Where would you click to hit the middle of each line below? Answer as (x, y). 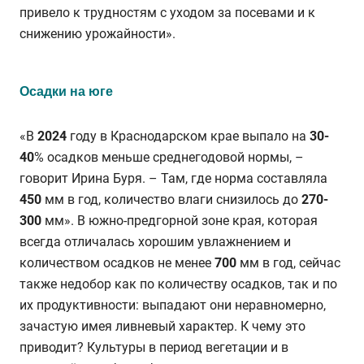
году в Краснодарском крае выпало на (188, 136)
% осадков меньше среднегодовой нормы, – (169, 158)
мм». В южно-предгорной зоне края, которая (180, 221)
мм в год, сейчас (288, 263)
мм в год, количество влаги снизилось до (171, 200)
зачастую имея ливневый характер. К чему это (162, 327)
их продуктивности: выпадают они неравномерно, (173, 305)
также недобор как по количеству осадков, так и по (178, 284)
